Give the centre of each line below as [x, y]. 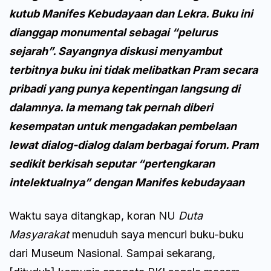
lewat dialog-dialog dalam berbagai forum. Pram [134, 145]
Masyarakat [39, 235]
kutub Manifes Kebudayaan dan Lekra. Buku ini [131, 14]
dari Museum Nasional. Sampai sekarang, [112, 253]
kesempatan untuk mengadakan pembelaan [123, 126]
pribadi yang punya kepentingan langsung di [125, 89]
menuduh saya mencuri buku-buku [156, 235]
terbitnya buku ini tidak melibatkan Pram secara [133, 70]
